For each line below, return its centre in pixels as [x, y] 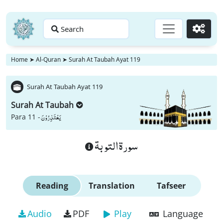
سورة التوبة [116, 145]
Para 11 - [26, 117]
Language [183, 214]
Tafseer [171, 186]
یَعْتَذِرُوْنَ [51, 117]
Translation [111, 186]
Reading [52, 186]
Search [72, 29]
